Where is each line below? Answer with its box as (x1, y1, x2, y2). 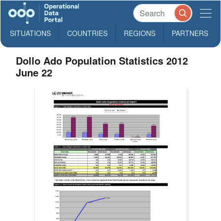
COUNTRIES (67, 28, 108, 38)
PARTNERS (172, 28, 208, 38)
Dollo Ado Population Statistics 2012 (16, 53, 188, 68)
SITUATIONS (10, 28, 51, 38)
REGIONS (124, 28, 155, 38)
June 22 (16, 65, 53, 79)
